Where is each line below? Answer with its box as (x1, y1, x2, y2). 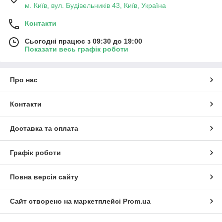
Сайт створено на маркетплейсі (10, 197, 123, 206)
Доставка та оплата (10, 124, 78, 133)
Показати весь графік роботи (25, 45, 128, 54)
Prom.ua (123, 197, 151, 206)
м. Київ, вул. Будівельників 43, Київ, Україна (25, 1, 166, 10)
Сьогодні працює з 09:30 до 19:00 (25, 37, 142, 46)
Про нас (10, 76, 38, 84)
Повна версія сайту (10, 173, 78, 181)
